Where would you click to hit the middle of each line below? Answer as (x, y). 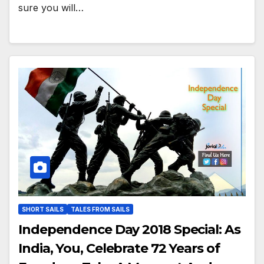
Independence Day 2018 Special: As (129, 230)
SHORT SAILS (43, 209)
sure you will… (51, 7)
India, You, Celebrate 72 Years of (119, 249)
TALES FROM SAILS (100, 209)
